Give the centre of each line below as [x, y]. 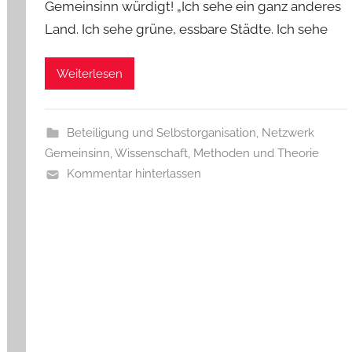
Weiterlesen [90, 73]
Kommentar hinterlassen [134, 174]
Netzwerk [288, 133]
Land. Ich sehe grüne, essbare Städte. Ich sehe [187, 29]
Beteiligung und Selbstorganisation [161, 133]
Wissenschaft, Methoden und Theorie [217, 154]
